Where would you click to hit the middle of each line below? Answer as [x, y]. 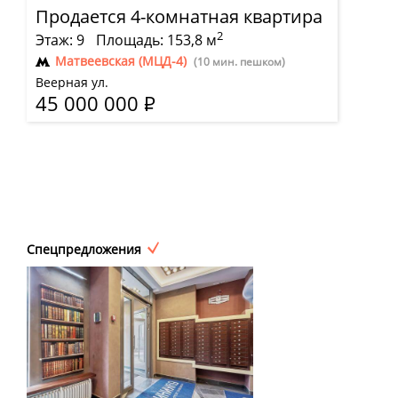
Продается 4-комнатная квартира [179, 16]
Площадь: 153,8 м [156, 40]
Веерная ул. [72, 83]
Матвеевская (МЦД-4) [121, 61]
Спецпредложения [84, 250]
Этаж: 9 [60, 40]
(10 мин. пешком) [239, 62]
